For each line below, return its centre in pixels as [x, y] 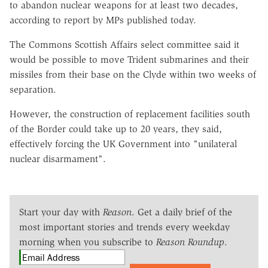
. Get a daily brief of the [182, 212]
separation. [33, 89]
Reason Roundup [190, 242]
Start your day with [61, 212]
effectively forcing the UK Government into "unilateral [123, 144]
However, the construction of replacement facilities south [130, 114]
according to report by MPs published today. [103, 20]
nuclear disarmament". [58, 159]
